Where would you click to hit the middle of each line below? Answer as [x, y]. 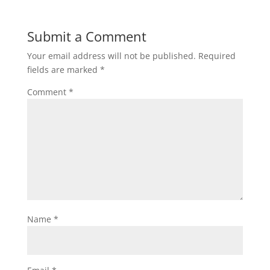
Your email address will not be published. [111, 56]
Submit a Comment [86, 36]
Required [217, 56]
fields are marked [63, 70]
